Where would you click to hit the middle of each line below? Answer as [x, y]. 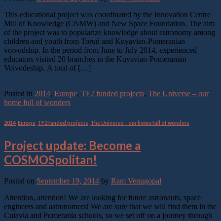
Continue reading [32, 85]
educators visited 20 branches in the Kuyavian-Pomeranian [95, 59]
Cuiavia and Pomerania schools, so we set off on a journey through [108, 216]
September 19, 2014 [68, 181]
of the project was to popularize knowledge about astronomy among [110, 33]
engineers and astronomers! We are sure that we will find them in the [110, 207]
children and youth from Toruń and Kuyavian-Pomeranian [94, 41]
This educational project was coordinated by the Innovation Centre [107, 15]
